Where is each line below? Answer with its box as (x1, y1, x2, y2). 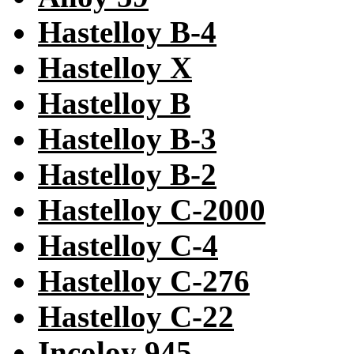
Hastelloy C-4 (38, 228, 218, 263)
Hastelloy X (38, 51, 192, 85)
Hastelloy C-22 (38, 299, 234, 334)
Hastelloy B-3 (38, 122, 217, 156)
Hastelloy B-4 (38, 15, 217, 50)
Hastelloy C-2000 (38, 193, 265, 228)
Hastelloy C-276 (38, 264, 250, 299)
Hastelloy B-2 (38, 157, 217, 192)
